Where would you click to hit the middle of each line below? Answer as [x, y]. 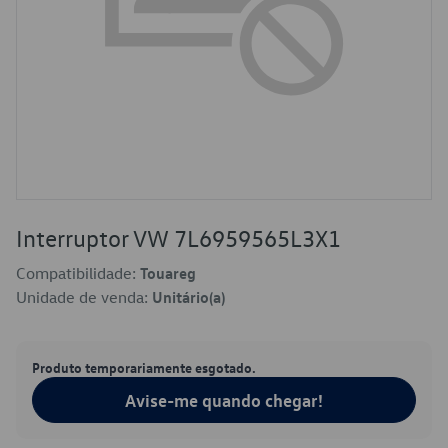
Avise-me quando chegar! [224, 400]
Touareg [168, 273]
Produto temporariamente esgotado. [144, 367]
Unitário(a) [188, 297]
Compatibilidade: [78, 273]
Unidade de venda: [84, 297]
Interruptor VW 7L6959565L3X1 [178, 238]
